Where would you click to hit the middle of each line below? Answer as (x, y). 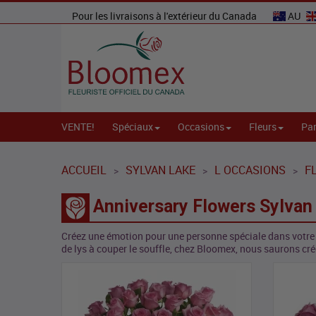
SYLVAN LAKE (160, 170)
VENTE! (78, 127)
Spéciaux (133, 127)
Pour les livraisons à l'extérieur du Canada (165, 16)
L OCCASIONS (250, 170)
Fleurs (263, 127)
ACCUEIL (84, 170)
